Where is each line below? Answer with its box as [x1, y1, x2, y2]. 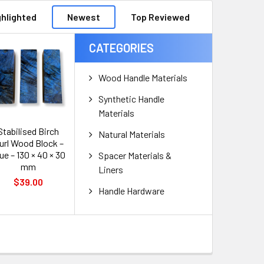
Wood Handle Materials [98, 72, 188, 84]
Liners [98, 164, 124, 176]
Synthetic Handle [98, 93, 165, 105]
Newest [67, 11, 100, 22]
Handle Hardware [98, 185, 165, 197]
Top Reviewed [131, 11, 190, 22]
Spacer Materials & [98, 150, 172, 161]
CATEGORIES [89, 41, 154, 55]
